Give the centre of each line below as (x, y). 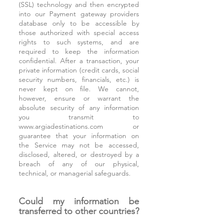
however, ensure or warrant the (79, 98)
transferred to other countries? (79, 211)
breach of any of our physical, (79, 164)
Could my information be (79, 201)
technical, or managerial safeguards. (75, 173)
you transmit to (79, 117)
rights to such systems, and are (79, 42)
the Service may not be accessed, (79, 145)
